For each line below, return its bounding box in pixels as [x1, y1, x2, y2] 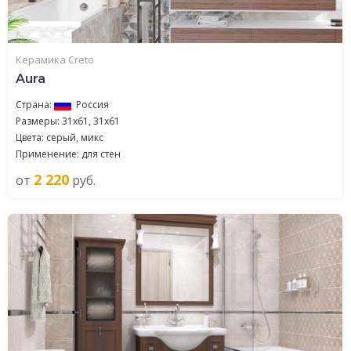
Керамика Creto [16, 52, 94, 67]
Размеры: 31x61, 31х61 [16, 114, 120, 128]
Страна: [16, 98, 54, 111]
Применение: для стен [16, 147, 121, 161]
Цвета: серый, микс [16, 131, 103, 144]
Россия [76, 98, 109, 111]
